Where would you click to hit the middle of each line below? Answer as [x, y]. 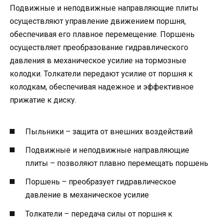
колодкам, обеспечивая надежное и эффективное [102, 87]
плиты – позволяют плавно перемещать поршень [117, 163]
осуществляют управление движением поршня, [98, 21]
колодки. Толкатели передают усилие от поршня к [101, 73]
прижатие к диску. [43, 100]
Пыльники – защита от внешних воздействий [109, 132]
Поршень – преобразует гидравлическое [101, 182]
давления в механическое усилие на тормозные [98, 60]
